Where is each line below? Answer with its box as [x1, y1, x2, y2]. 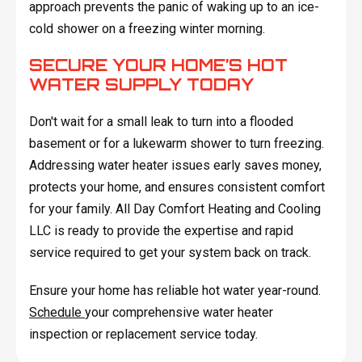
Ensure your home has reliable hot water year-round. [28, 282, 321, 298]
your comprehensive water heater [84, 304, 273, 320]
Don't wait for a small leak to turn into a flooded [28, 113, 293, 129]
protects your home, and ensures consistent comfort [28, 179, 325, 195]
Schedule [28, 304, 85, 320]
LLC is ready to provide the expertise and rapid [28, 222, 293, 238]
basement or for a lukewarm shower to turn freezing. [28, 135, 324, 151]
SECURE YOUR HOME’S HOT [28, 54, 288, 75]
